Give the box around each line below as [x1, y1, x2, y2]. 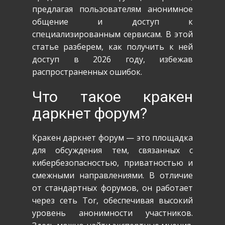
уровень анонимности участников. [32, 207, 193, 218]
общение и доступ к [32, 16, 193, 27]
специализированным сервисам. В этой [32, 29, 193, 40]
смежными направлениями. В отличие [32, 170, 193, 181]
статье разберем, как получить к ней [32, 41, 193, 52]
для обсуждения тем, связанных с [32, 145, 193, 156]
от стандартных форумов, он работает [32, 182, 193, 193]
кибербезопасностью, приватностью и [32, 157, 193, 168]
